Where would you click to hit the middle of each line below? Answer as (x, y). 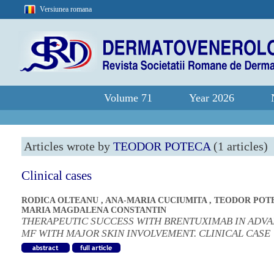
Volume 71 (128, 98)
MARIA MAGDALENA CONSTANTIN (94, 210)
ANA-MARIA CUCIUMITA (156, 200)
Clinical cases (57, 176)
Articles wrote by (68, 146)
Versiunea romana (66, 9)
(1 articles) (239, 146)
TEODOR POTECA (162, 146)
